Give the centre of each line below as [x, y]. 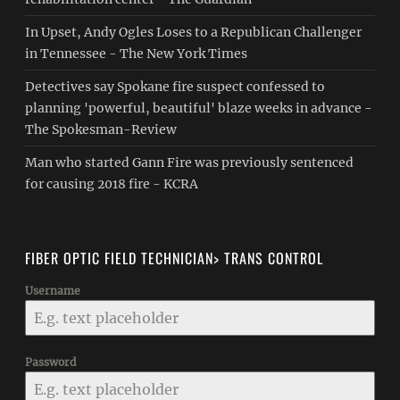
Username [53, 291]
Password [51, 362]
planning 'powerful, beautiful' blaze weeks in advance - [199, 108]
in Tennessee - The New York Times [137, 54]
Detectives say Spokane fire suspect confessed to [175, 87]
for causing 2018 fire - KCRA [112, 184]
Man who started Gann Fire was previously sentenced [190, 162]
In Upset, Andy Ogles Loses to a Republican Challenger [194, 32]
